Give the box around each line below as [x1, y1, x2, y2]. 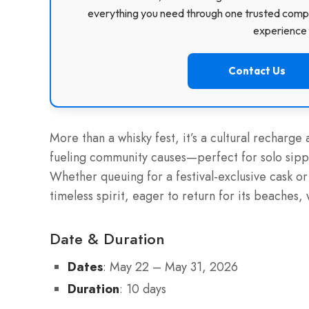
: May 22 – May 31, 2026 [103, 257, 238, 276]
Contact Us [228, 63, 286, 77]
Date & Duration [50, 227, 165, 250]
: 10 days [119, 279, 166, 298]
